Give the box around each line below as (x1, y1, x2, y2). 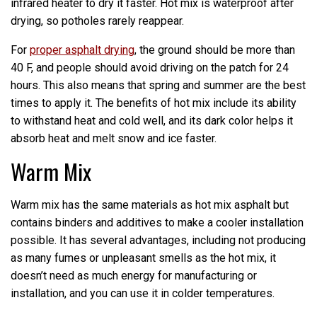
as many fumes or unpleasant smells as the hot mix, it (11, 250, 276, 265)
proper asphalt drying (30, 43, 134, 57)
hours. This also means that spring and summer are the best (11, 79, 306, 93)
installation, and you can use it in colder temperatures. (11, 286, 275, 300)
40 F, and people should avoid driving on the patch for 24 (11, 61, 289, 75)
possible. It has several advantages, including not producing (11, 233, 306, 247)
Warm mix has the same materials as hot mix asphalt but (11, 197, 289, 212)
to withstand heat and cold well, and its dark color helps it (11, 114, 293, 128)
